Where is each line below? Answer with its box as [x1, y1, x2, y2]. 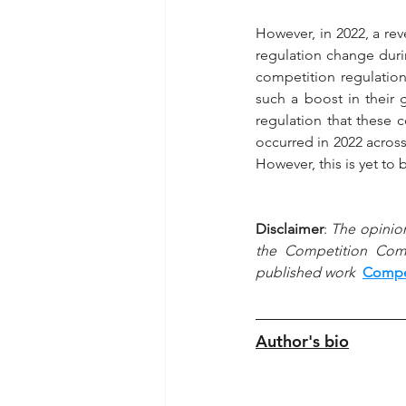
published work [256, 263, 362, 281]
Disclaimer [256, 219, 324, 237]
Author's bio [256, 330, 349, 352]
